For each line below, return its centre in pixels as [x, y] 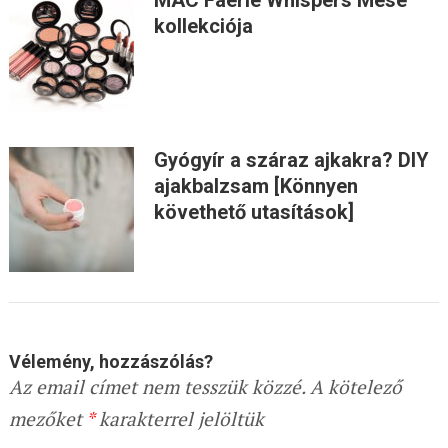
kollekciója [203, 26]
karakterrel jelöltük [178, 419]
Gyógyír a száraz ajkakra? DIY [291, 160]
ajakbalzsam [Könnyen [255, 186]
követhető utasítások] [253, 212]
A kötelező [353, 387]
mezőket [47, 419]
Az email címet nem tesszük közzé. [156, 387]
